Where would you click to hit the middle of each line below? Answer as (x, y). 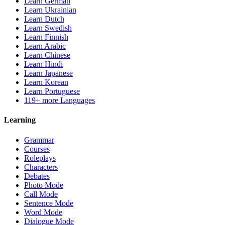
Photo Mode (44, 185)
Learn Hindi (43, 64)
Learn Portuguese (52, 91)
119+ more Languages (60, 100)
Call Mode (41, 194)
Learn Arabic (45, 46)
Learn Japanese (48, 73)
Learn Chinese (47, 55)
